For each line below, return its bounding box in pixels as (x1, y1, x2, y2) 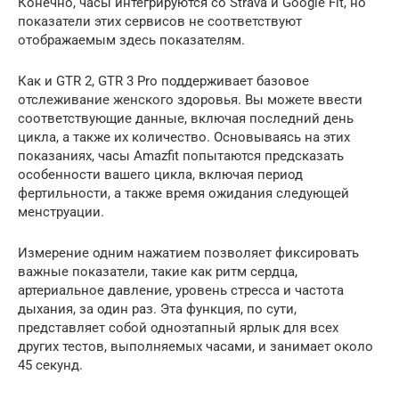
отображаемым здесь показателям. (18, 31, 245, 48)
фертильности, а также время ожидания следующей (18, 184, 349, 201)
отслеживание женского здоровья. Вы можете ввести (18, 91, 362, 108)
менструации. (18, 203, 104, 220)
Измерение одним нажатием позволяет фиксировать (18, 244, 359, 261)
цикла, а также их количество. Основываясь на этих (18, 128, 350, 145)
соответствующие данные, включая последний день (18, 110, 354, 126)
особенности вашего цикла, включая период (18, 166, 303, 183)
